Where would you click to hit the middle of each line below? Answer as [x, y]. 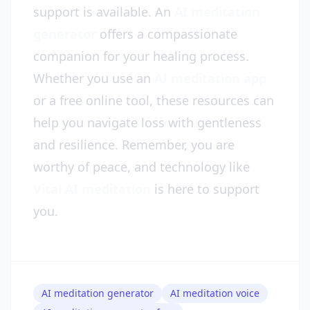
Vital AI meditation [92, 189]
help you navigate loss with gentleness [147, 122]
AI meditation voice [215, 293]
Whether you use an [94, 78]
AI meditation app [210, 78]
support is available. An [104, 12]
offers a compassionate [167, 34]
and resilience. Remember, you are [134, 145]
